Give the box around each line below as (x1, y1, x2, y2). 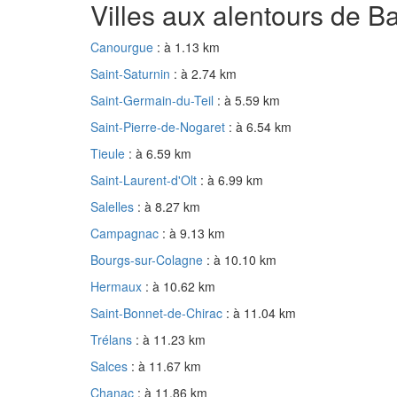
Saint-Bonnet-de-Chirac (90, 304, 226, 323)
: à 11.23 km (136, 331, 206, 349)
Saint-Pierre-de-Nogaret (90, 118, 229, 136)
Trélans (90, 331, 136, 349)
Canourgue (90, 38, 157, 57)
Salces (90, 357, 131, 376)
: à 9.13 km (162, 224, 225, 243)
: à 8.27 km (137, 198, 200, 216)
